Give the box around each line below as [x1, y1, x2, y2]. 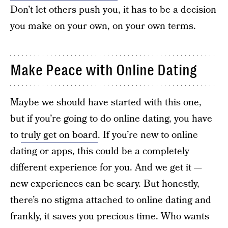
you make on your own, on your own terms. [10, 19, 196, 33]
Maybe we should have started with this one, [10, 96, 202, 109]
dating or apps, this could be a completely [10, 145, 189, 158]
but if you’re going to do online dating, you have [10, 112, 212, 126]
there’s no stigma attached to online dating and [10, 193, 211, 207]
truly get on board [21, 128, 98, 142]
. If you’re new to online [98, 128, 198, 142]
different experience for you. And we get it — [10, 161, 202, 175]
